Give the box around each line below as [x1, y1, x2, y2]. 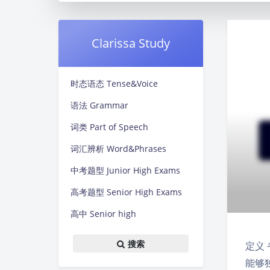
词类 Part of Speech [71, 121, 148, 133]
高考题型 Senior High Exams [71, 186, 182, 198]
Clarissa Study [92, 35, 170, 51]
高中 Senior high [71, 208, 136, 219]
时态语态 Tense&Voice [71, 78, 158, 89]
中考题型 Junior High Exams [71, 165, 180, 176]
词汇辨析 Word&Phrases [71, 143, 166, 154]
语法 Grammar [71, 99, 128, 111]
